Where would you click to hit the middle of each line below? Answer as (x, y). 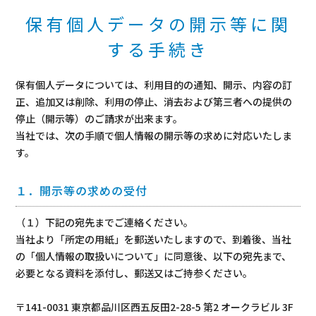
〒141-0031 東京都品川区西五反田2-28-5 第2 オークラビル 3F (155, 307)
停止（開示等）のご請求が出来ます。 (99, 119)
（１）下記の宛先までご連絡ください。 (105, 222)
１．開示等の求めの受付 (82, 190)
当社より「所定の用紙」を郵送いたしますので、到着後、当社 (154, 239)
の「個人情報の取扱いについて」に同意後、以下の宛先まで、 (154, 256)
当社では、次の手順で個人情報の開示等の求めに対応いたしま (154, 135)
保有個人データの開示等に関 (158, 24)
